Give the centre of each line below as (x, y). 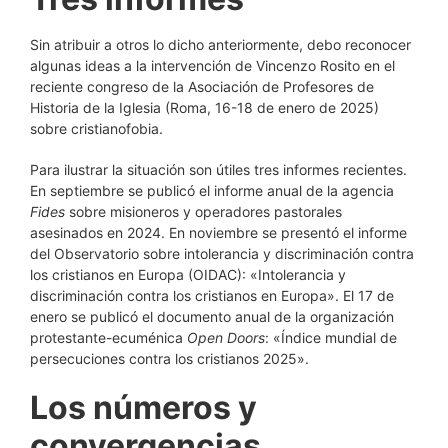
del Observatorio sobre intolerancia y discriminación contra (222, 253)
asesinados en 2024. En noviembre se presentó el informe (218, 232)
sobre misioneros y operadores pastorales (203, 211)
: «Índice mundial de (331, 337)
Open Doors (226, 337)
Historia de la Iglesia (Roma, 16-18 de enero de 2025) (204, 107)
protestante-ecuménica (108, 337)
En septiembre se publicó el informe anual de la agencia (212, 190)
